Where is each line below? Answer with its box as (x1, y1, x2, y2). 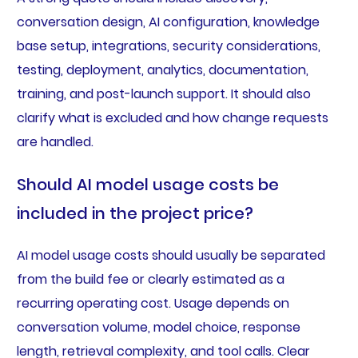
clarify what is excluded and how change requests (16, 109, 328, 128)
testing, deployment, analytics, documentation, (16, 61, 308, 80)
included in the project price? (16, 202, 253, 225)
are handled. (16, 133, 93, 152)
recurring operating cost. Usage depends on (16, 294, 289, 313)
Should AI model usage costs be (16, 173, 279, 197)
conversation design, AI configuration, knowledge (16, 13, 320, 32)
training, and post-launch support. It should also (16, 85, 311, 104)
